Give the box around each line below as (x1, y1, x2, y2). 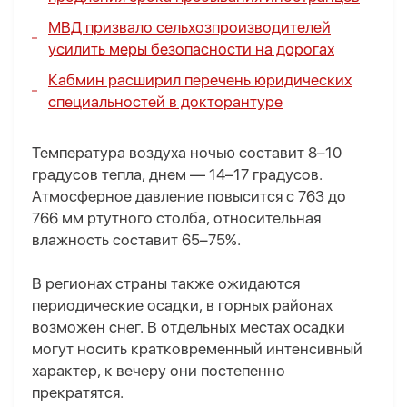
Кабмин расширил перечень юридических (48, 71, 352, 90)
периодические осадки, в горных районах (32, 296, 333, 315)
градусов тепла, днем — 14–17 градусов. (32, 165, 323, 184)
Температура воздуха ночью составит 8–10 (32, 144, 342, 163)
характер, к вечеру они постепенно (32, 362, 285, 381)
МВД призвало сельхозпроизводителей (48, 18, 331, 37)
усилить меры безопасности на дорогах (48, 40, 334, 59)
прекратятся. (32, 383, 124, 402)
